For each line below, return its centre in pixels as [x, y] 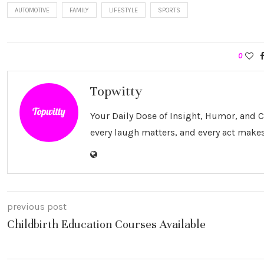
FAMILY [79, 11]
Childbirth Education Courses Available [106, 225]
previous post [37, 207]
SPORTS [169, 11]
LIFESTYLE [123, 11]
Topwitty [116, 91]
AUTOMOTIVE [32, 11]
